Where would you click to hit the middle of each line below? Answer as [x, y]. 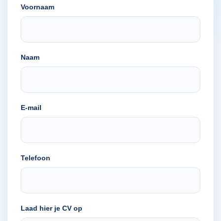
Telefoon [36, 158]
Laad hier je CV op [52, 208]
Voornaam [37, 7]
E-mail [31, 108]
